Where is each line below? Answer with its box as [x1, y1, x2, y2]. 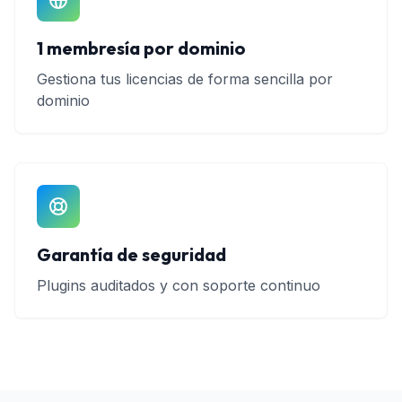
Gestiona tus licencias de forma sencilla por [37, 70, 333, 88]
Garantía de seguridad [37, 243, 226, 266]
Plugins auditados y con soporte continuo [37, 276, 320, 294]
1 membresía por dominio [37, 37, 246, 59]
